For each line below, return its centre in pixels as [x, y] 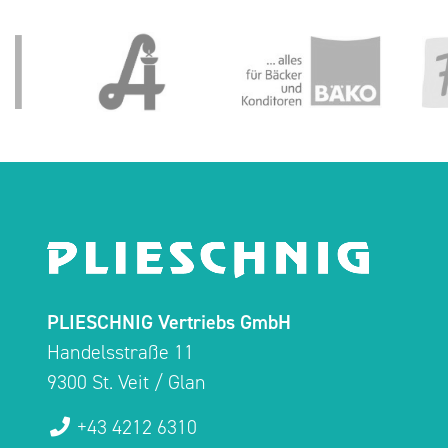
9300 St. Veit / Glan [126, 382]
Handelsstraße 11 [120, 352]
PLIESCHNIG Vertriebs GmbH [169, 322]
